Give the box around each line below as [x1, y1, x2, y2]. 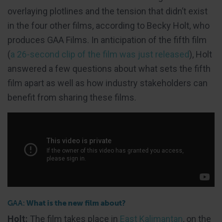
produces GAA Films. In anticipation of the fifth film [7, 35, 207, 46]
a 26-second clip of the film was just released [10, 49, 189, 60]
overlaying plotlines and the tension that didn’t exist [7, 6, 208, 17]
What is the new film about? [25, 199, 126, 208]
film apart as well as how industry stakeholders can [7, 78, 208, 89]
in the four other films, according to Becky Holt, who [7, 20, 210, 31]
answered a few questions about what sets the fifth [7, 63, 211, 74]
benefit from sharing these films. [7, 92, 136, 103]
